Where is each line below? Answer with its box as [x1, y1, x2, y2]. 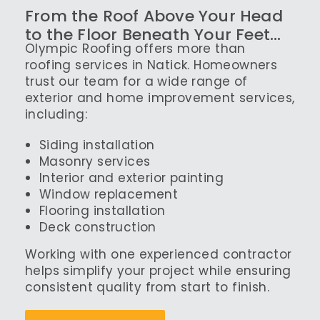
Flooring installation [39, 202, 166, 220]
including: [25, 106, 88, 124]
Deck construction [39, 219, 156, 236]
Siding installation [39, 136, 155, 154]
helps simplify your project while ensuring [25, 262, 291, 280]
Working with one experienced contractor [25, 246, 292, 264]
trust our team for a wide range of [25, 73, 248, 91]
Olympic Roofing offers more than [25, 40, 246, 58]
